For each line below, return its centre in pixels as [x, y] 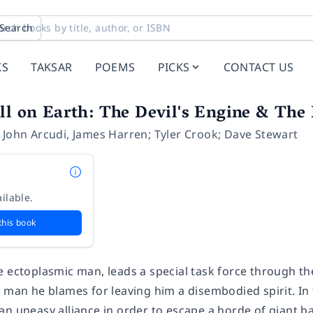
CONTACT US [259, 67]
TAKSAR [52, 67]
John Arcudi [35, 134]
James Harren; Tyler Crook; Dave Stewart [185, 134]
